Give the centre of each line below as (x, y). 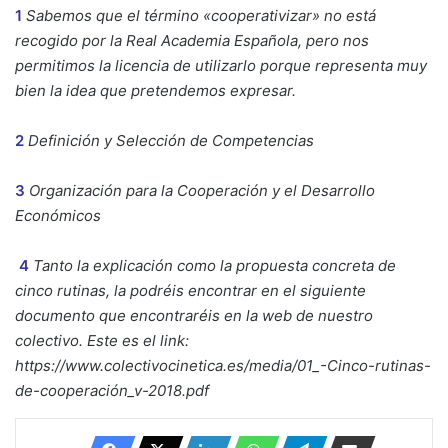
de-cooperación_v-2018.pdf (112, 391)
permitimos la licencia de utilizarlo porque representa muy (221, 66)
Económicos (58, 216)
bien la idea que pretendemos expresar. (155, 91)
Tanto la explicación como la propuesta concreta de (214, 266)
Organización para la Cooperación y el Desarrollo (202, 191)
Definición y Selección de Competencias (171, 141)
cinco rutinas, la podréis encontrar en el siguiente (190, 291)
